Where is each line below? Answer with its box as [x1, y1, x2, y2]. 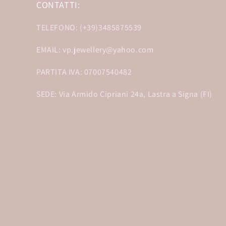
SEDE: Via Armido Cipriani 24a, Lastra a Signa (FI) [36, 89, 212, 99]
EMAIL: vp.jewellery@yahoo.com [36, 44, 154, 55]
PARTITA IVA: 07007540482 [36, 67, 132, 77]
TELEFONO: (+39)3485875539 [36, 22, 142, 33]
